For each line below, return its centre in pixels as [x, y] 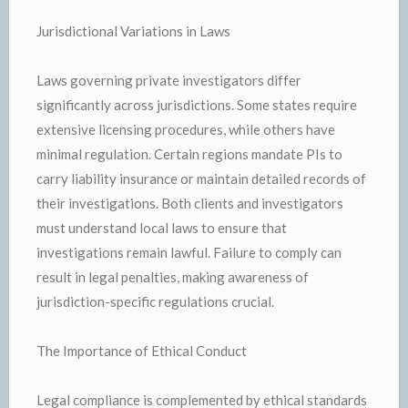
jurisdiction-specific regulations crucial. [155, 301]
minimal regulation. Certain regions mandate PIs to [189, 153]
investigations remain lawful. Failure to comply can [189, 252]
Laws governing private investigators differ [169, 80]
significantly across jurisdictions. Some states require [197, 104]
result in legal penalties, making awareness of [173, 276]
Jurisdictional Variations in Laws [133, 31]
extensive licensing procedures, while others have [186, 129]
